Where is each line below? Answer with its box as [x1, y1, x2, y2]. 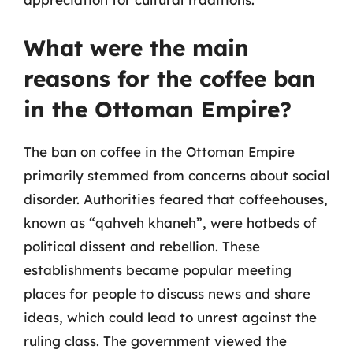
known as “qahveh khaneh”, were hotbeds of [24, 214, 317, 231]
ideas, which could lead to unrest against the [24, 308, 317, 325]
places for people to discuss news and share [24, 284, 310, 302]
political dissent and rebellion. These [24, 237, 260, 255]
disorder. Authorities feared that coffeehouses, [24, 190, 328, 207]
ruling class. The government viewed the [24, 332, 287, 349]
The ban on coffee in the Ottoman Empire [24, 143, 295, 160]
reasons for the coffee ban [24, 64, 316, 92]
